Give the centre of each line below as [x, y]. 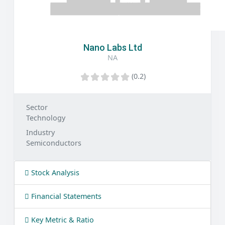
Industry [40, 132]
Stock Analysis [54, 173]
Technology [46, 118]
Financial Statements [65, 196]
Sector [37, 107]
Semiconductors [54, 143]
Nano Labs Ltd [113, 47]
